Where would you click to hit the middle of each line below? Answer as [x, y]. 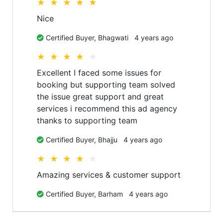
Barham [112, 194]
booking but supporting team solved [106, 85]
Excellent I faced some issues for [99, 73]
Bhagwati [114, 38]
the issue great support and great [101, 97]
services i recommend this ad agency [107, 109]
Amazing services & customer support [109, 175]
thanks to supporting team [87, 120]
